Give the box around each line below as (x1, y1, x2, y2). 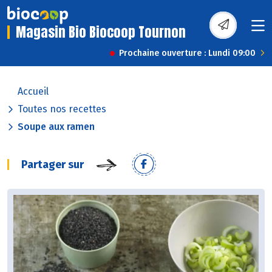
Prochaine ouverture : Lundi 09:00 (119, 48, 256, 59)
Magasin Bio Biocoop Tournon (16, 22, 186, 42)
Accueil (18, 86, 49, 98)
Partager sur (21, 158, 84, 172)
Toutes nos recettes (18, 103, 106, 115)
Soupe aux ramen (18, 121, 95, 133)
